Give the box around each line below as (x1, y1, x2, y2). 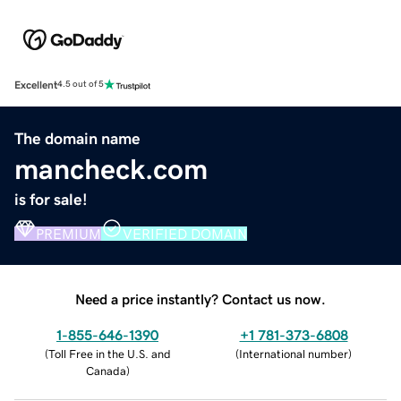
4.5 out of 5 (57, 80, 104, 90)
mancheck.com (14, 154, 208, 183)
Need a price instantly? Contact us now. (75, 291, 326, 306)
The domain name (14, 130, 141, 147)
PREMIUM (36, 226, 101, 241)
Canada (85, 364, 126, 377)
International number (239, 347, 348, 360)
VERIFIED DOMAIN (123, 226, 247, 241)
